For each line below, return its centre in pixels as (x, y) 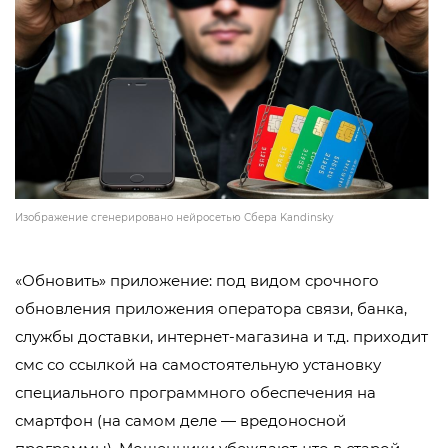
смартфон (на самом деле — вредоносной (180, 421)
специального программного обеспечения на (195, 393)
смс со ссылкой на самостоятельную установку (198, 365)
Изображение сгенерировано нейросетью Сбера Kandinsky (174, 218)
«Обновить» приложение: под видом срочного (197, 281)
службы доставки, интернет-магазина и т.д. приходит (221, 337)
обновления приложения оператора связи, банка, (211, 309)
